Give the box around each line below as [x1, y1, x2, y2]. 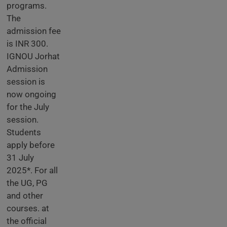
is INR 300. [7, 39, 48, 49]
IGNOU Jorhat [7, 51, 60, 61]
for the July [7, 102, 49, 112]
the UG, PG [7, 178, 48, 188]
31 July [7, 153, 34, 163]
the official [7, 216, 47, 226]
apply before [7, 140, 55, 150]
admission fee [7, 26, 61, 36]
